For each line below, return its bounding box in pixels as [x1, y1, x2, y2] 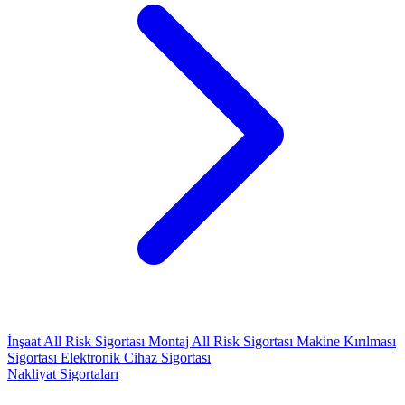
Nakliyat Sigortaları [7, 366, 118, 381]
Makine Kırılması [297, 334, 396, 349]
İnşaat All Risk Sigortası [7, 334, 148, 349]
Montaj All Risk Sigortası [148, 334, 297, 349]
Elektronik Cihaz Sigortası [61, 350, 211, 365]
